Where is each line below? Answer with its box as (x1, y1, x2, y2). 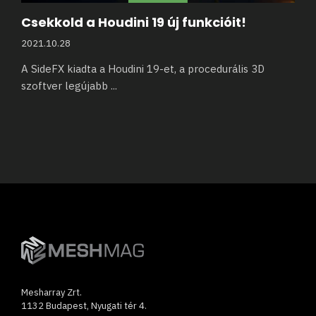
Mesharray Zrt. (21, 286, 82, 299)
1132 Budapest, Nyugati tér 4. (21, 300, 147, 312)
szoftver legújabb (21, 79, 111, 93)
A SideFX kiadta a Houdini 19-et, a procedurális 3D (21, 62, 265, 76)
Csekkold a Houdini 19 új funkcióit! (21, 13, 246, 32)
